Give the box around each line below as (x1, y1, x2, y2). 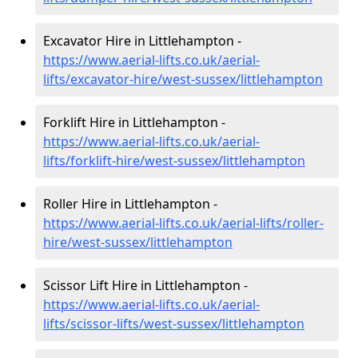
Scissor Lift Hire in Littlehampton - (43, 276, 248, 294)
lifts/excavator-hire (43, 70, 157, 88)
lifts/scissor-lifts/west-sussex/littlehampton (43, 315, 304, 332)
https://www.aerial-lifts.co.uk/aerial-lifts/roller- (43, 214, 324, 232)
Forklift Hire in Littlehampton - (43, 113, 225, 131)
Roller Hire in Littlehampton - (43, 195, 217, 213)
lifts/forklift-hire (43, 152, 140, 169)
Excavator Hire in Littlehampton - (43, 32, 241, 50)
